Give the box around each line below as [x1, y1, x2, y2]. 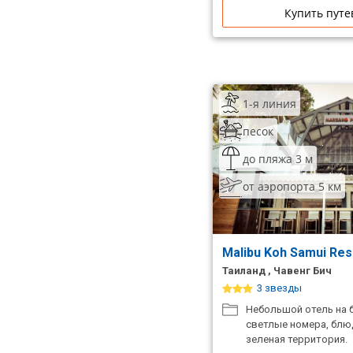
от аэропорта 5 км [243, 178, 341, 194]
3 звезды [257, 282, 302, 294]
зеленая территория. [246, 333, 347, 345]
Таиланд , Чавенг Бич [222, 265, 332, 277]
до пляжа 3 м [243, 150, 313, 166]
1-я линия [243, 95, 296, 111]
